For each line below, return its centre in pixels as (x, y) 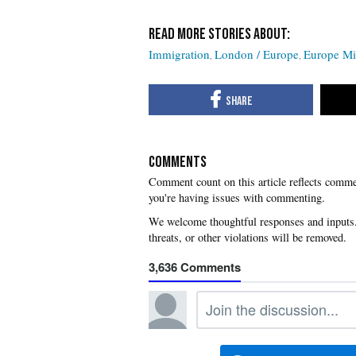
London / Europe (257, 54)
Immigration (179, 54)
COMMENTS (178, 162)
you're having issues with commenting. (237, 197)
